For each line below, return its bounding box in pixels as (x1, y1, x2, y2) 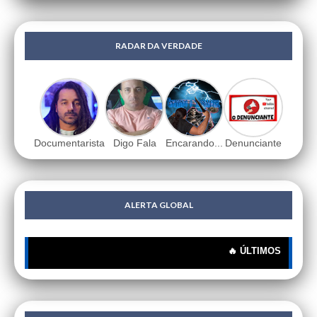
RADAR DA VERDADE (115, 40, 202, 52)
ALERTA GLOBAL (124, 200, 193, 211)
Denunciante (225, 137, 282, 149)
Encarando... (165, 137, 223, 149)
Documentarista (34, 137, 105, 149)
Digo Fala (113, 137, 156, 149)
